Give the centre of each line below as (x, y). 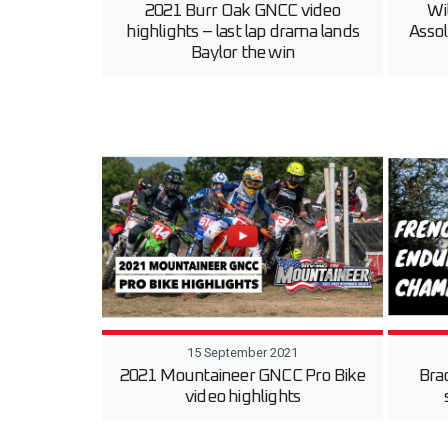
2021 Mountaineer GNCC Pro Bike (242, 375)
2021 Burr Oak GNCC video (242, 11)
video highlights (243, 396)
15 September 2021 (243, 352)
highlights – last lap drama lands (242, 32)
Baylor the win (243, 53)
